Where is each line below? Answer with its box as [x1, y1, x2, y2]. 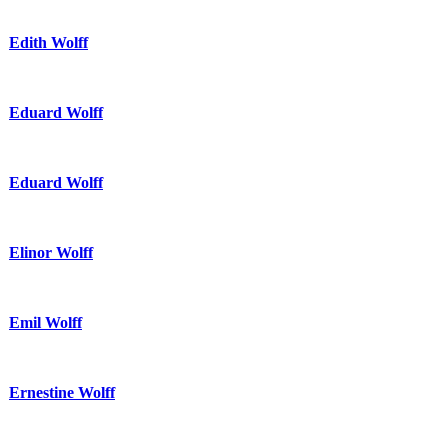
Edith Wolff [9, 33, 88, 51]
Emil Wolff [9, 313, 82, 331]
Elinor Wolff [9, 243, 93, 261]
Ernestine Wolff [9, 383, 115, 401]
